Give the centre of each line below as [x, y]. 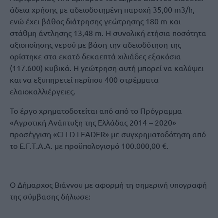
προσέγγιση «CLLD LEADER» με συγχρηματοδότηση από [108, 134]
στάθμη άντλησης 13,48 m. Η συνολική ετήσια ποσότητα [108, 33]
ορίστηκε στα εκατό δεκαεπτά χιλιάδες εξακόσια [95, 56]
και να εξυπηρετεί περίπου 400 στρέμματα [84, 79]
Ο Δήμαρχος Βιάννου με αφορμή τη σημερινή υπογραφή [108, 184]
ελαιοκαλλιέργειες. [43, 91]
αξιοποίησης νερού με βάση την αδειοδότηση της [95, 44]
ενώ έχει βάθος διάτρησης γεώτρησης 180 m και [95, 21]
